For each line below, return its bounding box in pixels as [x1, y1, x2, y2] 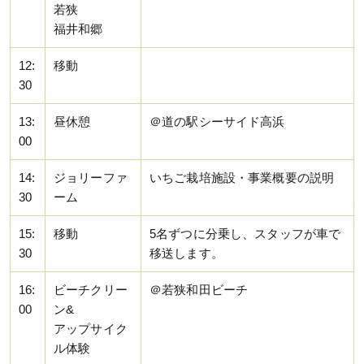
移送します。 [149, 247, 223, 261]
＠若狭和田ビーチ [149, 284, 249, 297]
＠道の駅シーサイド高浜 [149, 115, 285, 129]
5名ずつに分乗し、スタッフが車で [149, 227, 341, 241]
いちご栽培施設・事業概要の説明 [149, 171, 335, 185]
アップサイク [54, 323, 128, 336]
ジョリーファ [54, 171, 128, 185]
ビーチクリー [54, 284, 128, 297]
